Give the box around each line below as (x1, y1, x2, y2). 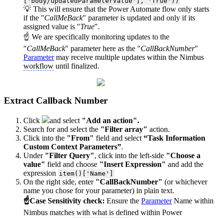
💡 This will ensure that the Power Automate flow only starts (23, 5, 209, 14)
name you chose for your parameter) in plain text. (23, 186, 174, 195)
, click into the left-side (94, 151, 166, 160)
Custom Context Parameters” (23, 142, 121, 151)
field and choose (47, 160, 99, 168)
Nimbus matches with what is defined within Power (23, 208, 182, 217)
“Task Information (144, 133, 205, 142)
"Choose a (166, 151, 200, 160)
